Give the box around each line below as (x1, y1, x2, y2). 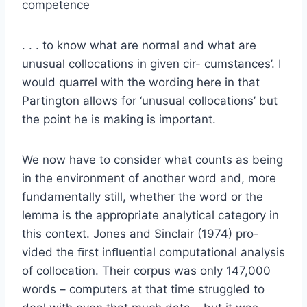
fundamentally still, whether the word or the (22, 189, 263, 204)
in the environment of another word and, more (22, 171, 276, 185)
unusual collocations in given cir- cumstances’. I (22, 56, 281, 71)
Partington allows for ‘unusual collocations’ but (22, 93, 278, 108)
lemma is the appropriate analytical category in (22, 208, 279, 222)
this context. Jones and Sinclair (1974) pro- (22, 226, 259, 241)
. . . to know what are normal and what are (22, 38, 256, 52)
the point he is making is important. (22, 112, 216, 126)
